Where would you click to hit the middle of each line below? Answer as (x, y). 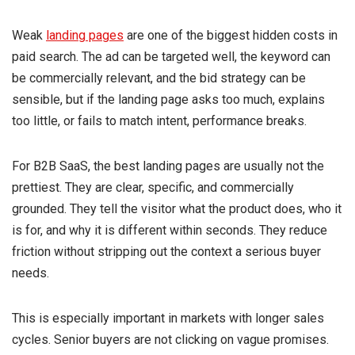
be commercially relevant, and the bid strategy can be (159, 78)
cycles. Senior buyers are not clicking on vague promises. (170, 339)
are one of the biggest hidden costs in (231, 35)
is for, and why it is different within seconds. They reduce (170, 230)
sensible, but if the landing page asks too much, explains (168, 99)
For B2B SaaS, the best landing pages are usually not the (168, 166)
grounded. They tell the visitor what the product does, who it (177, 208)
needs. (31, 273)
